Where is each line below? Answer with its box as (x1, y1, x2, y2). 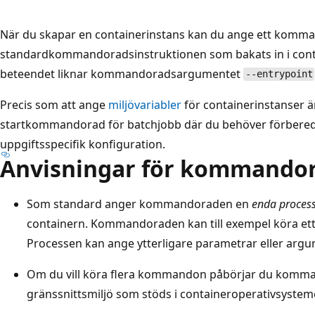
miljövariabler (108, 96, 181, 112)
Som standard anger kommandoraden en (27, 195, 252, 212)
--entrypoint (245, 68, 313, 80)
